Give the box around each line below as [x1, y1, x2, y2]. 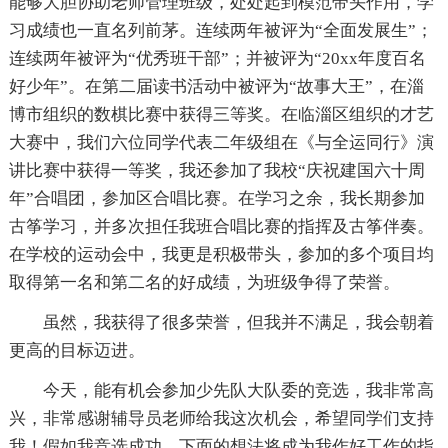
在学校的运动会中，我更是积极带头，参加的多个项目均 [8, 245, 434, 265]
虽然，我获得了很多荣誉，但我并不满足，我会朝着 [42, 313, 434, 333]
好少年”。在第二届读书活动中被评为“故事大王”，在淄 [8, 77, 424, 97]
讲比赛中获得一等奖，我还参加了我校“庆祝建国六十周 [8, 161, 425, 181]
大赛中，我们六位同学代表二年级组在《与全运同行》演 [8, 133, 434, 153]
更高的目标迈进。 [8, 341, 145, 361]
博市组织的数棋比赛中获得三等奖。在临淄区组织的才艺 [8, 105, 434, 125]
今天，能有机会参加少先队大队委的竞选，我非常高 [42, 381, 434, 401]
